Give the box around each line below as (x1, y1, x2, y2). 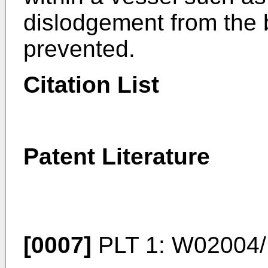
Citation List (23, 72, 159, 98)
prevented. (23, 36, 135, 62)
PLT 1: (92, 232, 172, 258)
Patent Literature (23, 144, 210, 169)
